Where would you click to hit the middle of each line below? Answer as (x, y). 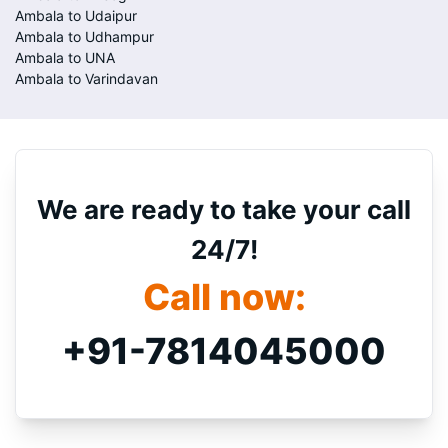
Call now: (224, 297)
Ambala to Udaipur (76, 15)
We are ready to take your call (224, 209)
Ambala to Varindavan (86, 78)
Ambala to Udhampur (84, 36)
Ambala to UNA (65, 57)
